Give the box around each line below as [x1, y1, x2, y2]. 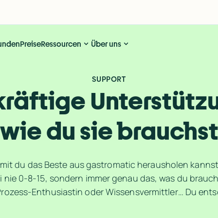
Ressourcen [41, 39, 81, 48]
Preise [20, 39, 41, 48]
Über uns [91, 39, 121, 48]
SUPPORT [92, 74, 126, 83]
